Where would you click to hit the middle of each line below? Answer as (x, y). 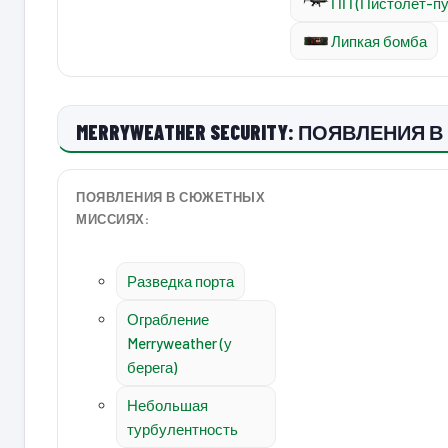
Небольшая (167, 405)
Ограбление (168, 319)
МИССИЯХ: (113, 219)
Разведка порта (180, 281)
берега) (152, 367)
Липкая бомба (379, 41)
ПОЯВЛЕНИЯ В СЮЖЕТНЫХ (171, 197)
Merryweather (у (179, 343)
